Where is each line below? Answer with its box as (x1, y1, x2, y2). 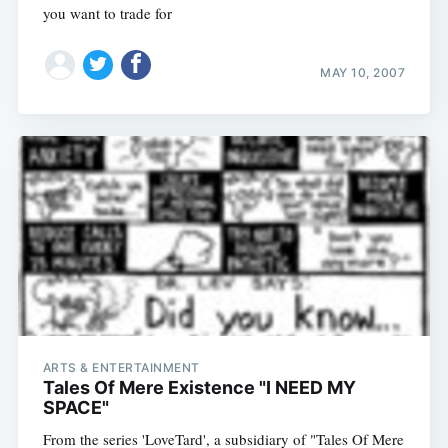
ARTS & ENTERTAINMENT (42, 360, 200, 376)
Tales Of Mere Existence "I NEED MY (42, 377, 356, 399)
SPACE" (42, 397, 109, 419)
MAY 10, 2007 (320, 64, 406, 80)
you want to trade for (42, 3, 172, 24)
